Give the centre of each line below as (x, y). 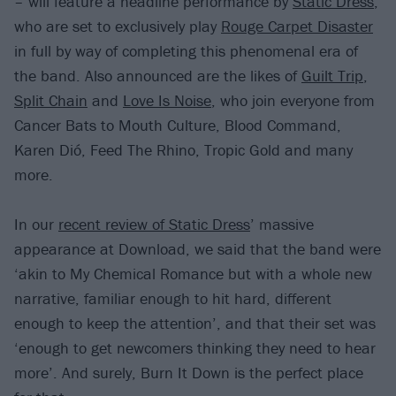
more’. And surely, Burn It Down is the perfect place (189, 373)
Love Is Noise (167, 100)
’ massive (282, 225)
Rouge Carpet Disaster (297, 26)
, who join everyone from (293, 100)
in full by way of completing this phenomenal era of (186, 50)
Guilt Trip (332, 75)
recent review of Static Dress (154, 225)
